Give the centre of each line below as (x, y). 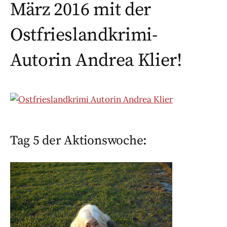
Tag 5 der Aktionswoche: (79, 141)
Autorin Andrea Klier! (96, 61)
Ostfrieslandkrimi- (84, 35)
